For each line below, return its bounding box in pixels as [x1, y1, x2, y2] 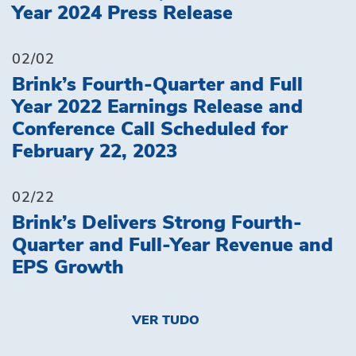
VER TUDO [131, 313, 199, 327]
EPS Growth [12, 257, 124, 277]
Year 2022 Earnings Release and [12, 97, 303, 117]
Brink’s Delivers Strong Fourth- [12, 213, 302, 233]
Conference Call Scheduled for [12, 119, 288, 139]
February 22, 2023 [12, 141, 177, 161]
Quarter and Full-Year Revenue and [12, 235, 333, 255]
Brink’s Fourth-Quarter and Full [12, 75, 303, 95]
